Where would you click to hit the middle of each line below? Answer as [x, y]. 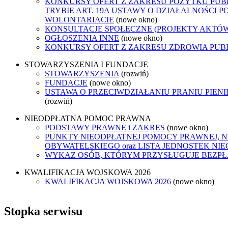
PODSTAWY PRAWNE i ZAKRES [105, 127]
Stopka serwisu [43, 211]
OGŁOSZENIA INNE [82, 38]
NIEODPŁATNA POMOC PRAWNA [88, 118]
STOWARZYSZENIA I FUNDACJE [86, 64]
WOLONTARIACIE [79, 19]
